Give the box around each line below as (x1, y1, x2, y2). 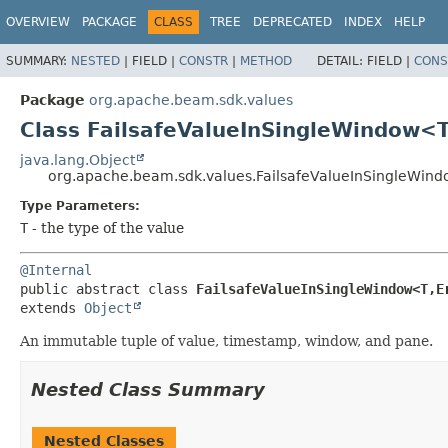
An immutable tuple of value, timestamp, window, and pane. (20, 332, 433, 349)
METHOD (240, 53, 292, 68)
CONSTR (179, 53, 228, 68)
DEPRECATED (253, 15, 332, 29)
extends (20, 299, 84, 316)
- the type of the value (28, 219, 184, 236)
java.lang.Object (20, 151, 135, 168)
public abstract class (20, 280, 196, 297)
